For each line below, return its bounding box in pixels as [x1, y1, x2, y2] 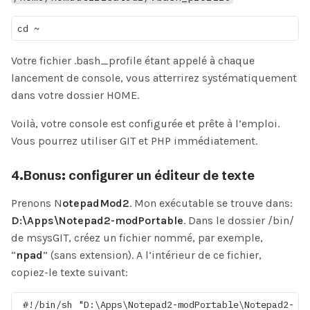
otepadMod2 [62, 197, 129, 210]
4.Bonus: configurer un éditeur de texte [11, 167, 255, 184]
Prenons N [11, 197, 62, 210]
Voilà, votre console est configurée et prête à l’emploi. [11, 117, 280, 131]
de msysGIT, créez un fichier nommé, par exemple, [11, 231, 263, 245]
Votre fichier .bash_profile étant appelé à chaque [11, 54, 255, 68]
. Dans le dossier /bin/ [183, 214, 294, 228]
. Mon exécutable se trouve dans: [129, 197, 293, 210]
